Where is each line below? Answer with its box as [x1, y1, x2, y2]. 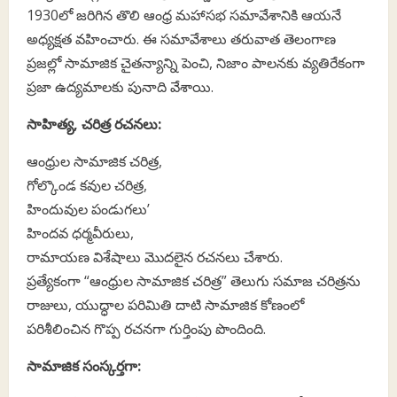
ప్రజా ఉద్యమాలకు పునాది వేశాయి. [27, 76, 214, 97]
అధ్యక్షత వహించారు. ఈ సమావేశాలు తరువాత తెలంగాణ [27, 28, 336, 49]
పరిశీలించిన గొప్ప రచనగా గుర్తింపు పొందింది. [27, 318, 266, 339]
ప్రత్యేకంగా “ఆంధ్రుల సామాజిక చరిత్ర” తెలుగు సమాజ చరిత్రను [27, 270, 361, 291]
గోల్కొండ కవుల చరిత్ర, [27, 175, 147, 195]
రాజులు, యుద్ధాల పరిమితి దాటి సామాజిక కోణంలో [27, 294, 304, 315]
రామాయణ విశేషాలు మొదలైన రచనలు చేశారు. [27, 246, 283, 267]
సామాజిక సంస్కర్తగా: [27, 355, 141, 376]
